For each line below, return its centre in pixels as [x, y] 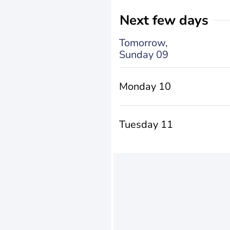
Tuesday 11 [146, 124]
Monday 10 [145, 87]
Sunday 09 [144, 54]
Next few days [169, 20]
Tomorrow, [143, 43]
